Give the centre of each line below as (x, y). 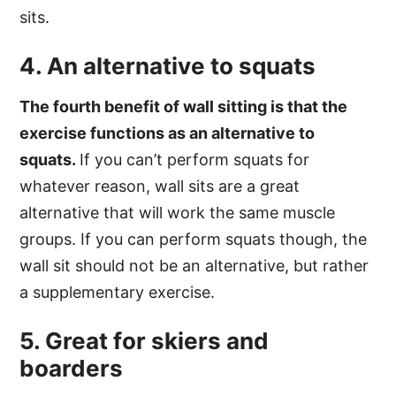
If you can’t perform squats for (195, 159)
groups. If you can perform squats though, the (194, 239)
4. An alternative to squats (168, 65)
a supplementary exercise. (118, 292)
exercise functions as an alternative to (168, 133)
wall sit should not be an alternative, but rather (194, 265)
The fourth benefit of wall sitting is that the (184, 106)
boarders (72, 368)
